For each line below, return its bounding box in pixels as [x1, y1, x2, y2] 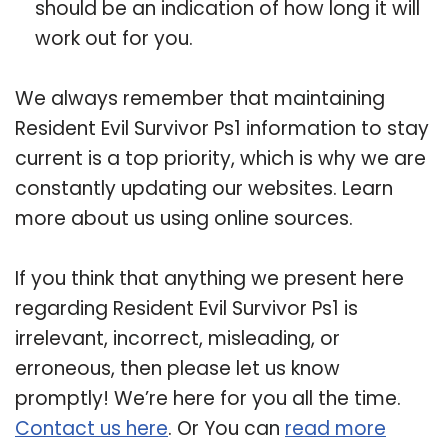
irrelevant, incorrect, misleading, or [15, 324, 340, 352]
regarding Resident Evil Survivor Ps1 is [15, 294, 358, 322]
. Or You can [168, 414, 285, 442]
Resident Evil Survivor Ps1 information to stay [15, 114, 429, 142]
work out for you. [35, 24, 193, 52]
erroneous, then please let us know [15, 354, 340, 382]
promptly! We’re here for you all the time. [15, 384, 401, 412]
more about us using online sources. [15, 204, 353, 232]
